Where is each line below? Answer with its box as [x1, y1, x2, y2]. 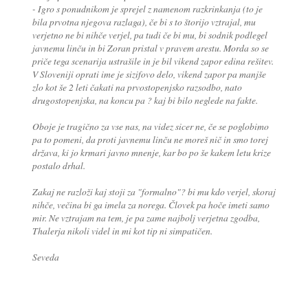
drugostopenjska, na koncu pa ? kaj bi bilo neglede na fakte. [32, 93, 258, 107]
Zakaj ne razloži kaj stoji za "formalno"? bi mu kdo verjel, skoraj [32, 185, 276, 199]
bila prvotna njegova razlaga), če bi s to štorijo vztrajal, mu [32, 15, 256, 29]
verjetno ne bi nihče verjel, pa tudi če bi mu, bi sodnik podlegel [32, 28, 267, 42]
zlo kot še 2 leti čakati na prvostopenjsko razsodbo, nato [32, 80, 242, 94]
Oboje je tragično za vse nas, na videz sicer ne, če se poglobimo [32, 120, 269, 133]
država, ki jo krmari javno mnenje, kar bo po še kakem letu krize [32, 146, 271, 159]
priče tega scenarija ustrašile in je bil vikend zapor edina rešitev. [32, 54, 274, 68]
